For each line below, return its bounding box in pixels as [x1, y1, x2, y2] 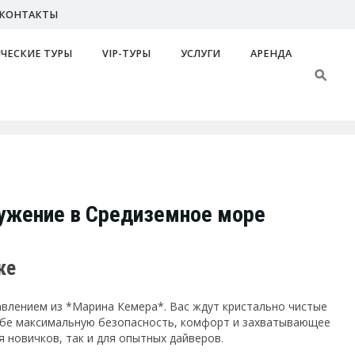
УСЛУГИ [181, 46, 221, 60]
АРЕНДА [250, 46, 292, 60]
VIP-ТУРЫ [102, 46, 151, 60]
